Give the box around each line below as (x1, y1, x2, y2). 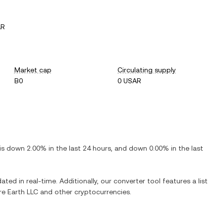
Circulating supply (117, 66, 176, 74)
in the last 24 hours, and (47, 144, 129, 152)
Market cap (14, 66, 52, 74)
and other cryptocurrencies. (38, 188, 131, 196)
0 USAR (117, 77, 142, 85)
